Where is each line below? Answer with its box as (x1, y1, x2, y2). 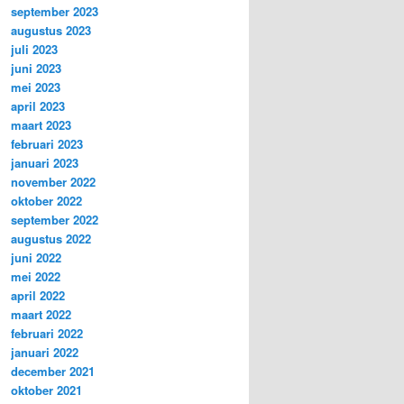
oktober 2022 (11, 192, 82, 210)
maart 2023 (11, 116, 71, 134)
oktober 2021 (11, 381, 82, 399)
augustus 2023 (11, 22, 91, 40)
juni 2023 (11, 60, 61, 78)
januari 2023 (11, 154, 78, 172)
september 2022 (11, 211, 98, 229)
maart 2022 (11, 306, 71, 324)
